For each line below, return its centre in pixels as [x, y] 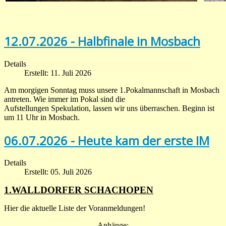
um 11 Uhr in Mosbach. [42, 117]
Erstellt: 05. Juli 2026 [58, 172]
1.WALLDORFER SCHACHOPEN [79, 190]
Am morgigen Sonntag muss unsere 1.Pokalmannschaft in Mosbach [112, 90]
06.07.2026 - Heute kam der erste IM [107, 140]
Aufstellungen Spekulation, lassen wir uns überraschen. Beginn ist [109, 108]
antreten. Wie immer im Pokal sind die [65, 99]
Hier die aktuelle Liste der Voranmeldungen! [75, 208]
